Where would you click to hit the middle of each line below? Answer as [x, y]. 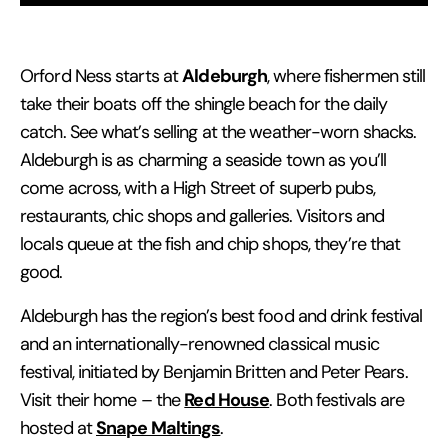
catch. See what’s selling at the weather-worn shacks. [218, 131]
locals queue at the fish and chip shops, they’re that [210, 243]
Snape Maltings [158, 427]
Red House [227, 399]
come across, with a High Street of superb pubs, [197, 187]
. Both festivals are [337, 399]
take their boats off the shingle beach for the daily [204, 103]
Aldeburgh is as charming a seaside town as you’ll [203, 159]
